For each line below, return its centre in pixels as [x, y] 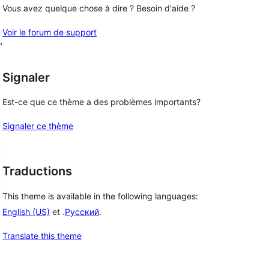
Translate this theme [42, 236]
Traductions [37, 171]
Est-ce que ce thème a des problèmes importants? [101, 102]
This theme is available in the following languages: [100, 196]
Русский [82, 212]
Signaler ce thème [38, 126]
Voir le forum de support [50, 32]
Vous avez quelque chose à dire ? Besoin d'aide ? [99, 8]
